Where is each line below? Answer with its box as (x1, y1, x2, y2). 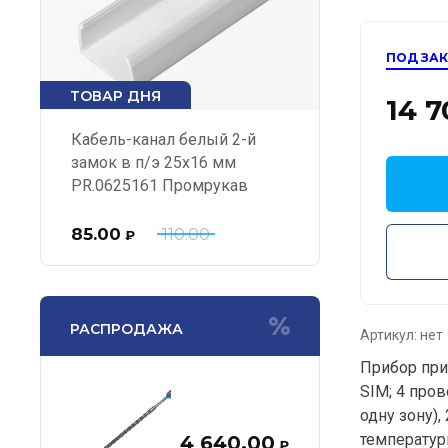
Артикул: (360, 327, 417, 343)
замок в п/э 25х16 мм (71, 153, 236, 172)
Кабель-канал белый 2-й (71, 130, 256, 149)
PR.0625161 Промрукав (71, 176, 248, 195)
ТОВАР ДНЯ (70, 87, 161, 105)
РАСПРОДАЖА (70, 320, 183, 338)
